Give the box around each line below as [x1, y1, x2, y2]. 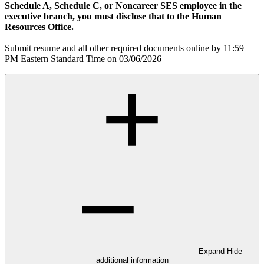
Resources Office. [5, 21, 74, 32]
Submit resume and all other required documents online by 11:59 [5, 42, 244, 53]
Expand [199, 246, 227, 256]
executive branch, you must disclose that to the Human [5, 11, 222, 21]
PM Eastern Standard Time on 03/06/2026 [5, 53, 161, 64]
